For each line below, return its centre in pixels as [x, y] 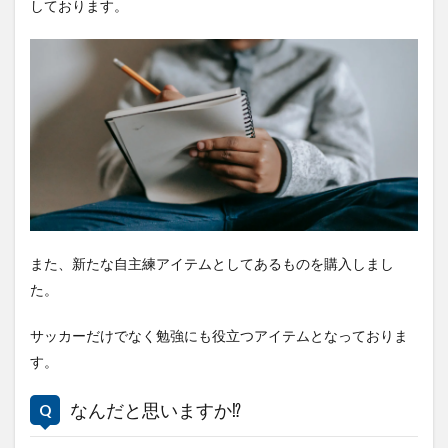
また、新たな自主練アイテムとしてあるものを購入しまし [212, 265]
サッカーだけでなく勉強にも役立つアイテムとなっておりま [219, 337]
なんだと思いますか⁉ [155, 411]
